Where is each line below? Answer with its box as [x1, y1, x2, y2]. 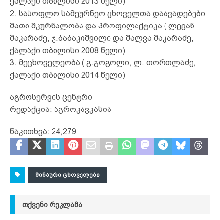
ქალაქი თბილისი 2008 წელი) [10, 46, 125, 55]
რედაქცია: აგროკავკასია [10, 105, 111, 113]
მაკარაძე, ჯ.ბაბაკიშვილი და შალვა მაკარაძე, [10, 33, 193, 42]
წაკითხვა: [10, 127, 50, 136]
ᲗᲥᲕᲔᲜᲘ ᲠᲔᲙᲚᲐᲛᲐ [22, 200, 82, 209]
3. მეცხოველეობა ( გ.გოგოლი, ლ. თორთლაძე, [10, 58, 196, 67]
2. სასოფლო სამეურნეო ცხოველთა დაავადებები [10, 9, 205, 18]
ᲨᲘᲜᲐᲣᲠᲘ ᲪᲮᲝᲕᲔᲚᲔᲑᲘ [35, 171, 100, 178]
